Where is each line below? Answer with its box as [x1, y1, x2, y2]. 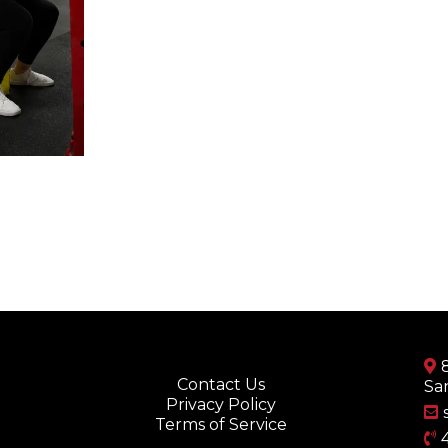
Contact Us [177, 374, 266, 394]
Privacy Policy [166, 394, 277, 414]
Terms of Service [155, 414, 288, 434]
